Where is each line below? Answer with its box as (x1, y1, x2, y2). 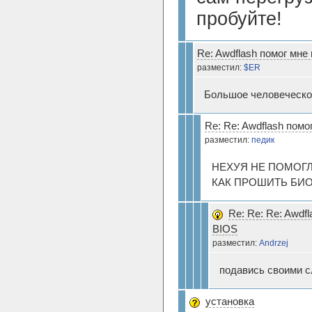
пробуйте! (196, 8, 282, 29)
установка (205, 295, 254, 307)
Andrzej (259, 237, 288, 248)
